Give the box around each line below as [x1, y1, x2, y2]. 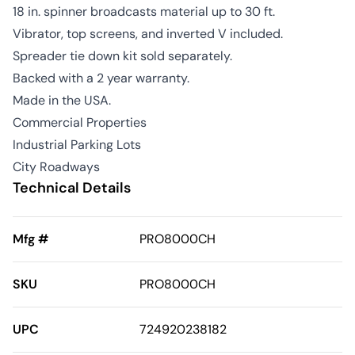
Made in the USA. [13, 92, 111, 109]
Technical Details [13, 178, 131, 197]
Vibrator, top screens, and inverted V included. [13, 25, 283, 42]
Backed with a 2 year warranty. [13, 70, 189, 86]
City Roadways [13, 158, 100, 175]
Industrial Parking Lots [13, 136, 141, 153]
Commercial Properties [13, 114, 147, 131]
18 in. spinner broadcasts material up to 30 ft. [13, 3, 275, 20]
